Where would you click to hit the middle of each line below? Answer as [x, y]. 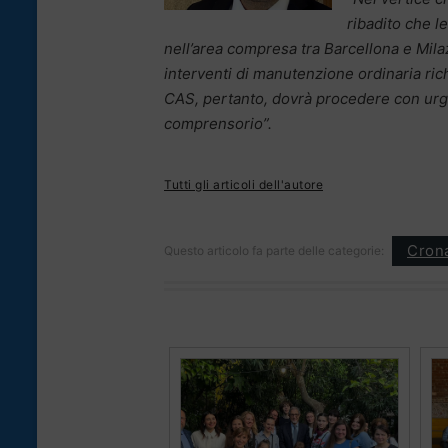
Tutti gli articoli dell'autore [243, 184]
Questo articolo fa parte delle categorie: [274, 250]
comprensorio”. [218, 123]
